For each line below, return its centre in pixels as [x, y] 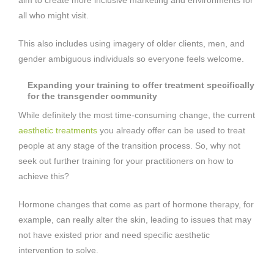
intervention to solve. [58, 250]
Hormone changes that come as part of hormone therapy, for [136, 204]
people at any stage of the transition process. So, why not [129, 145]
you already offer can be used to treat [171, 130]
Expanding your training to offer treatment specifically [141, 85]
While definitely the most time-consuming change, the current [137, 115]
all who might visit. [54, 15]
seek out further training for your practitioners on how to [126, 161]
